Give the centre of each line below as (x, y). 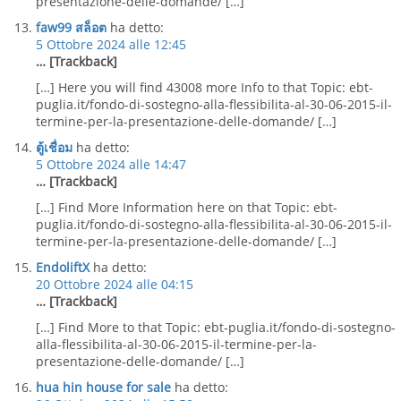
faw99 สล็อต (71, 27)
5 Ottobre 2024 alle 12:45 (111, 44)
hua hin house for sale (103, 387)
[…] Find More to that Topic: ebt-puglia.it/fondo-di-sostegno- (216, 327)
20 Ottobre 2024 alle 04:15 (115, 284)
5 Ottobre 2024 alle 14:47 (111, 164)
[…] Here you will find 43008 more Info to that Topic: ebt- (205, 87)
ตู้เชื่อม (54, 147)
